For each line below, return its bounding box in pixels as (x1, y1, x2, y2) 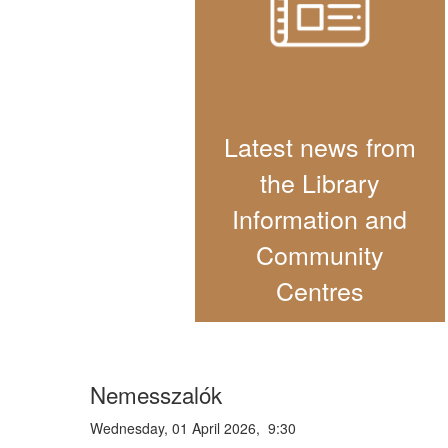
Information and (232, 200, 407, 237)
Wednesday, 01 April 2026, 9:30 (89, 418, 296, 438)
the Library (259, 164, 380, 201)
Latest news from (223, 128, 416, 165)
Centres (275, 272, 364, 309)
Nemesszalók (89, 378, 222, 410)
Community (255, 236, 384, 273)
